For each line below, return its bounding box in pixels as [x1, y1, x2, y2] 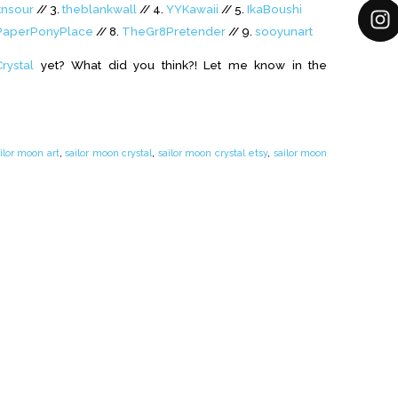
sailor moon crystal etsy [157, 147, 267, 159]
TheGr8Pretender [122, 23, 228, 38]
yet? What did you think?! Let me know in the [34, 58, 328, 73]
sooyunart [255, 23, 313, 38]
